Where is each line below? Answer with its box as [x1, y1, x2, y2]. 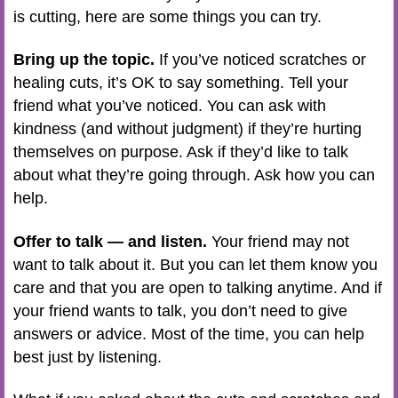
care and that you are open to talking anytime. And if [13, 278, 382, 297]
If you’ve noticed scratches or [159, 51, 366, 68]
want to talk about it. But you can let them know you [13, 255, 378, 274]
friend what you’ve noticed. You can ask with [13, 97, 326, 115]
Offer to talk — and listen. [13, 232, 207, 251]
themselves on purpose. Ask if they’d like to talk [13, 143, 348, 161]
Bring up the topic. [13, 51, 159, 68]
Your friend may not [207, 232, 349, 251]
